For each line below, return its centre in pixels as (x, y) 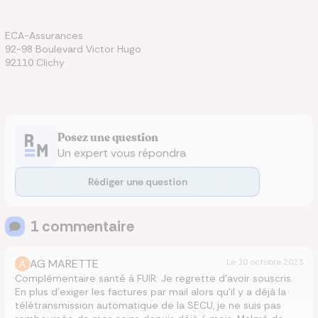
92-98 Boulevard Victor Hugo (73, 49)
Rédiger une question (137, 181)
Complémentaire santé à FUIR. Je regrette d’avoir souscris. (154, 278)
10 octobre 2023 (270, 262)
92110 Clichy (35, 62)
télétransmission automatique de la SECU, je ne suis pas (148, 305)
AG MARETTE (64, 264)
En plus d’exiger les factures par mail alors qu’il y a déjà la (150, 292)
